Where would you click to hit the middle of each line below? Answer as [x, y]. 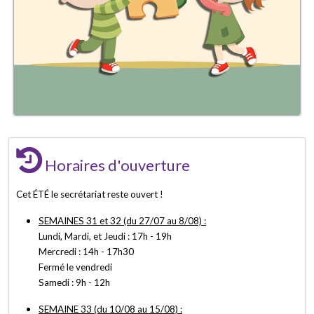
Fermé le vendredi [75, 267]
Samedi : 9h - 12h [74, 283]
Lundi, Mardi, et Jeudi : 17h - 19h [105, 237]
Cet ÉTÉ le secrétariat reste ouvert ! [90, 194]
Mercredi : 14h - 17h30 [86, 252]
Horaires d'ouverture [116, 166]
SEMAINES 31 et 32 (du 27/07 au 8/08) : [122, 221]
